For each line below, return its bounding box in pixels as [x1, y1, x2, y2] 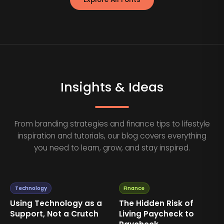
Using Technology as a [10, 198, 102, 209]
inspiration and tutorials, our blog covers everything [17, 130, 206, 141]
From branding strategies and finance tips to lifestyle [14, 118, 210, 129]
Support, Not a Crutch [10, 208, 99, 219]
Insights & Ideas [60, 78, 163, 96]
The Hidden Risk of [118, 198, 193, 209]
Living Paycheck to [118, 208, 194, 219]
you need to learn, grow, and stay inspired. [34, 142, 190, 153]
